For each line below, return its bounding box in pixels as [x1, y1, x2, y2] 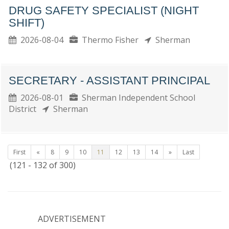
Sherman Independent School [78, 92, 195, 103]
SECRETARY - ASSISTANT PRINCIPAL [9, 74, 210, 87]
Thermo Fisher [78, 34, 145, 45]
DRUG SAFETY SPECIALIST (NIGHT [9, 4, 199, 17]
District [9, 103, 42, 114]
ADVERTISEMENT [38, 213, 106, 224]
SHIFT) [9, 16, 44, 29]
